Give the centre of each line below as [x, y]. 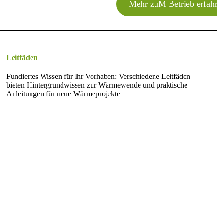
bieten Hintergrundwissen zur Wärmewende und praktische [97, 85]
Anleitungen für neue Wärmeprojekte [63, 94]
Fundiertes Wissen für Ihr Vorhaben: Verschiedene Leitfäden [99, 77]
